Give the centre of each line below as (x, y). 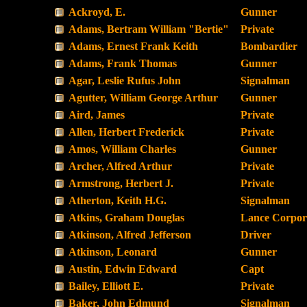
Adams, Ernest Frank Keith (133, 46)
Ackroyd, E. (97, 12)
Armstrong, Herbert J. (121, 183)
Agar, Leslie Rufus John (125, 81)
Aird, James (97, 115)
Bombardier (269, 46)
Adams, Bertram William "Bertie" (149, 29)
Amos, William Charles (122, 149)
